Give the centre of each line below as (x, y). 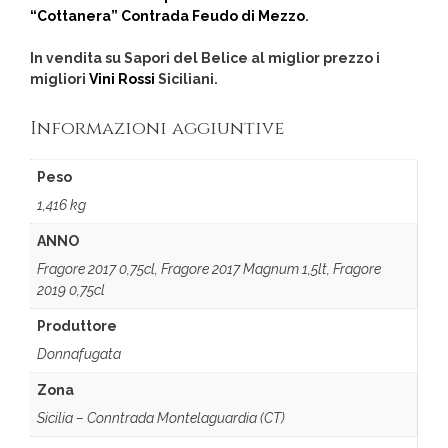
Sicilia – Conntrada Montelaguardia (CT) (161, 418)
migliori (59, 79)
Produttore (77, 326)
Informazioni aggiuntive (157, 129)
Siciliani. (186, 79)
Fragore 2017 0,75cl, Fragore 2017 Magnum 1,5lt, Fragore (209, 269)
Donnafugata (79, 354)
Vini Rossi (122, 79)
